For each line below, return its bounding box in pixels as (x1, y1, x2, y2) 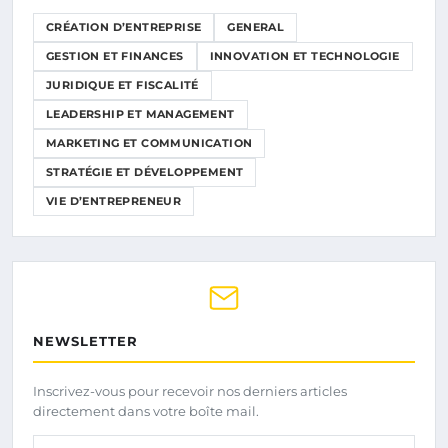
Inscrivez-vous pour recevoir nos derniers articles (33, 383, 347, 400)
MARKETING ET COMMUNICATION (46, 136, 253, 151)
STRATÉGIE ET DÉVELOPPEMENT (46, 165, 244, 180)
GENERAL (227, 20, 285, 35)
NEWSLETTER (33, 333, 138, 350)
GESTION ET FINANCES (46, 49, 184, 64)
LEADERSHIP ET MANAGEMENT (46, 107, 235, 122)
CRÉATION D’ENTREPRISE (46, 20, 202, 35)
